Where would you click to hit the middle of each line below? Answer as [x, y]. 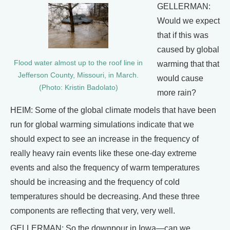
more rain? [177, 93]
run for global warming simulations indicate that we [102, 125]
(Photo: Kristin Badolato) [78, 88]
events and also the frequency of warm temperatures [105, 168]
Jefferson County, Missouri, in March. [78, 75]
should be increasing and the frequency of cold [95, 182]
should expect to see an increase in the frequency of [104, 139]
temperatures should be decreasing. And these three [105, 197]
